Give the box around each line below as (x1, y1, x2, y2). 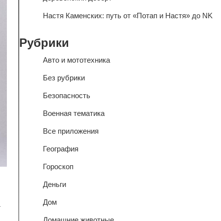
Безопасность (42, 91, 90, 100)
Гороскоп (42, 162, 74, 171)
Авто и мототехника (42, 56, 110, 64)
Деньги (42, 180, 66, 188)
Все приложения (42, 127, 99, 135)
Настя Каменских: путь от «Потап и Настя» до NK (42, 11, 213, 20)
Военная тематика (42, 109, 105, 117)
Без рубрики (42, 74, 85, 82)
